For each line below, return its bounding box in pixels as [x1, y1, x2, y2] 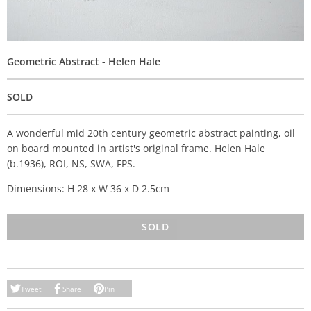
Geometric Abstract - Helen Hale [7, 55, 160, 68]
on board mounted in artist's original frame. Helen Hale [7, 142, 265, 155]
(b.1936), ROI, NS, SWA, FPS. [7, 157, 135, 170]
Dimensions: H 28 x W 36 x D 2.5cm [7, 182, 169, 195]
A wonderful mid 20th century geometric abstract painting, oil [7, 126, 295, 140]
